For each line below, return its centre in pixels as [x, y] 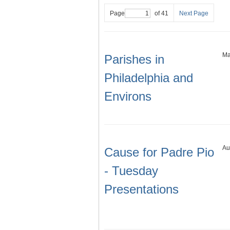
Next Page [194, 14]
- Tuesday [131, 171]
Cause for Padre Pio [159, 152]
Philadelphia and [149, 78]
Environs [128, 97]
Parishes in [134, 60]
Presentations [141, 189]
